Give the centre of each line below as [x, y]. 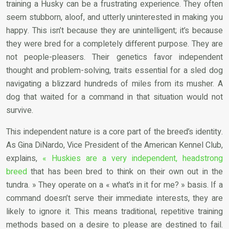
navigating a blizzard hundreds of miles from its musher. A [114, 84]
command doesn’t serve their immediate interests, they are [114, 198]
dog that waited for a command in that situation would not [114, 97]
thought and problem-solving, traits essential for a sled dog [114, 70]
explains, [24, 158]
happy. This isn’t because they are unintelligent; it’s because [114, 30]
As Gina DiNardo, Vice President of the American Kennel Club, [114, 145]
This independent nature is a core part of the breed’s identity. [114, 132]
